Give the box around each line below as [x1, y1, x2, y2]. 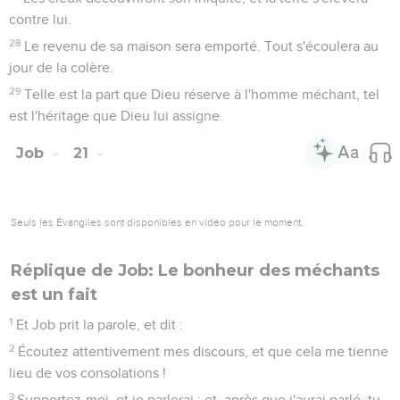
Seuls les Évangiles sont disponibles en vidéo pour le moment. [11, 215, 304, 229]
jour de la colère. [9, 60, 113, 75]
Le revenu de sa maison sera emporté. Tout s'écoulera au [24, 38, 379, 54]
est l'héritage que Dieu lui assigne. [9, 108, 223, 123]
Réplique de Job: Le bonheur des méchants [11, 260, 379, 280]
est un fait [11, 284, 97, 304]
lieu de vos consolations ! [9, 365, 166, 380]
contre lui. [9, 12, 71, 27]
